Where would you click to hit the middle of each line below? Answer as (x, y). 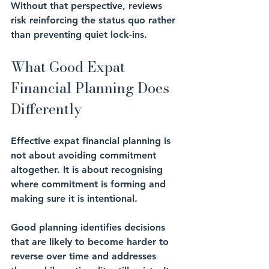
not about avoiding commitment (85, 155)
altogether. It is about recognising (88, 170)
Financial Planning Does (92, 88)
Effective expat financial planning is (92, 141)
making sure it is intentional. (74, 198)
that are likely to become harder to (91, 242)
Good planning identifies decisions (89, 227)
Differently (46, 109)
